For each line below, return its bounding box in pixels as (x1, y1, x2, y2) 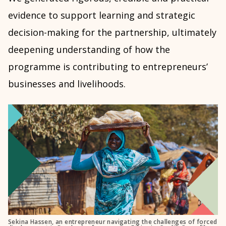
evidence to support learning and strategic (8, 9, 195, 22)
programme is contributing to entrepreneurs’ (8, 61, 208, 73)
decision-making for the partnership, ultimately (8, 26, 216, 39)
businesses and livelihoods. (8, 78, 126, 90)
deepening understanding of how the (8, 43, 170, 56)
